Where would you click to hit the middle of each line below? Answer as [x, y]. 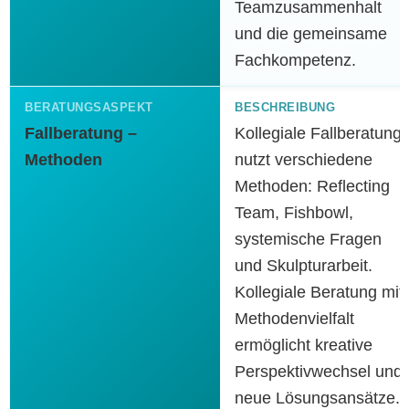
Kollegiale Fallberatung [318, 133]
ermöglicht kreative [304, 345]
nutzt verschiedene [304, 160]
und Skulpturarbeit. [304, 266]
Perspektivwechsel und [319, 372]
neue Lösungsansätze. [317, 398]
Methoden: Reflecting [312, 186]
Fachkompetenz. [295, 60]
